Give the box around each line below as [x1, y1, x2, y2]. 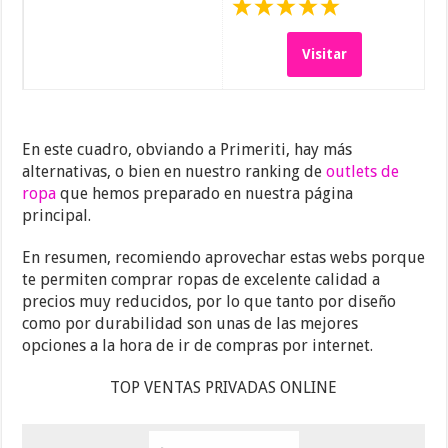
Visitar [302, 46, 348, 63]
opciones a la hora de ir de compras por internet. [22, 336, 374, 356]
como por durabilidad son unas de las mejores [22, 314, 359, 334]
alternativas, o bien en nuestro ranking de [22, 162, 327, 182]
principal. [22, 206, 92, 226]
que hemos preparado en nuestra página [56, 184, 354, 204]
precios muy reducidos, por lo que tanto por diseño [22, 292, 397, 312]
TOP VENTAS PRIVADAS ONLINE [110, 378, 338, 398]
